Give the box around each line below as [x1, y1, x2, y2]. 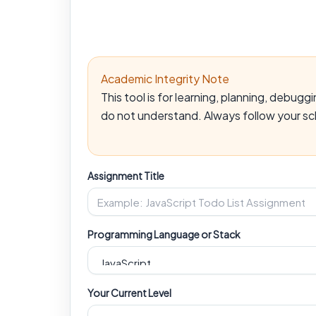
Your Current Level [87, 286, 171, 300]
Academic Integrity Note [101, 71, 229, 86]
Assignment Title [87, 169, 164, 183]
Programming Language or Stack [87, 228, 241, 241]
